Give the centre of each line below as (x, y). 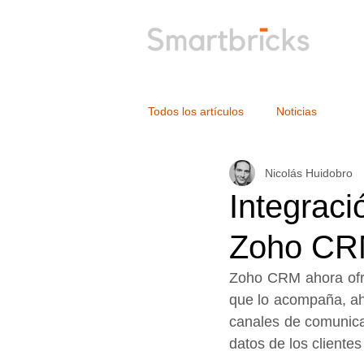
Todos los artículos (196, 111)
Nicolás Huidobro (309, 173)
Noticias (297, 111)
